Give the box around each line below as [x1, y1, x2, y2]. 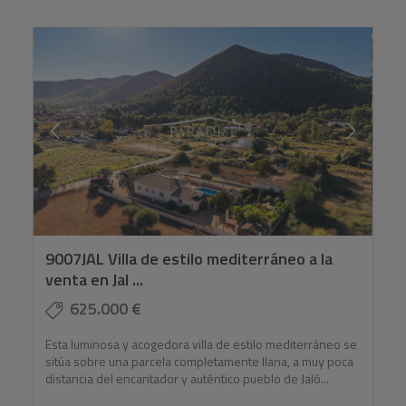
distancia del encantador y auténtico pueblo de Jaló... [45, 369, 330, 389]
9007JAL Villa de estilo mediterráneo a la [45, 246, 333, 272]
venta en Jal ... [45, 267, 144, 293]
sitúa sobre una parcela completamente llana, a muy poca [45, 352, 354, 372]
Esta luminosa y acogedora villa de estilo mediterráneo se [45, 334, 358, 354]
